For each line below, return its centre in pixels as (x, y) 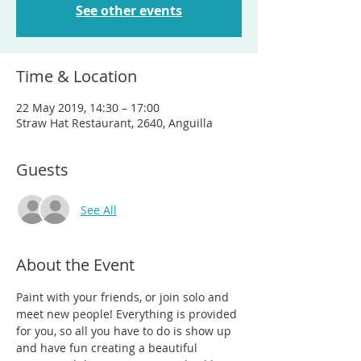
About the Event (75, 265)
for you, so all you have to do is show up (125, 331)
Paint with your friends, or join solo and (124, 297)
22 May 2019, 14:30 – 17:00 (88, 108)
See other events (129, 10)
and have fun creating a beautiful (108, 348)
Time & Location (77, 76)
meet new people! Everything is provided (128, 314)
